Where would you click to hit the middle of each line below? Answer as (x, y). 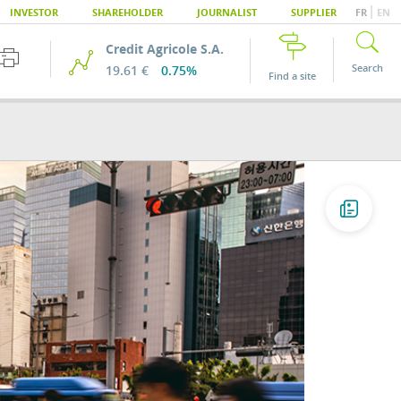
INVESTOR (34, 12)
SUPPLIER (314, 12)
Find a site (292, 76)
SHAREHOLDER (128, 12)
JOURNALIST (227, 12)
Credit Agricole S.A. (165, 48)
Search (367, 68)
